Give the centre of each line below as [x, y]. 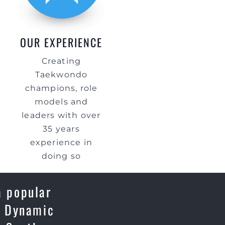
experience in [61, 142]
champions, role [61, 88]
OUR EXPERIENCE [61, 42]
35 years [61, 129]
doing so [61, 156]
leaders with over [61, 115]
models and [61, 102]
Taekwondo [61, 75]
